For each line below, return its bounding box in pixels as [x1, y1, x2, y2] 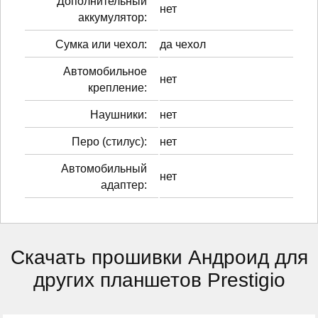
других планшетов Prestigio [33, 268, 285, 291]
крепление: [88, 81, 147, 94]
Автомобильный [61, 162, 147, 175]
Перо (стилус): [72, 135, 147, 148]
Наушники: [90, 108, 147, 121]
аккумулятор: [78, 11, 147, 23]
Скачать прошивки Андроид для [10, 246, 308, 268]
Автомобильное [63, 65, 147, 77]
